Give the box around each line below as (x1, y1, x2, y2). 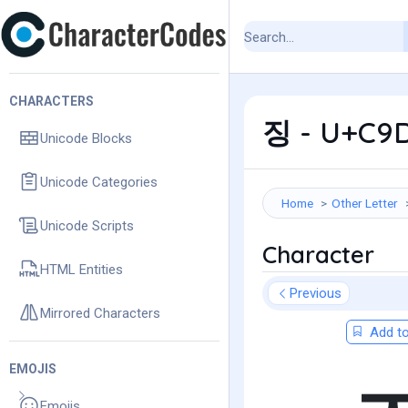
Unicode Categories (40, 173, 158, 190)
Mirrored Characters (40, 304, 160, 321)
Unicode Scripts (40, 217, 134, 234)
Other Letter (331, 196, 398, 210)
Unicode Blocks (40, 129, 132, 147)
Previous (290, 285, 342, 301)
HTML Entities (40, 260, 123, 278)
